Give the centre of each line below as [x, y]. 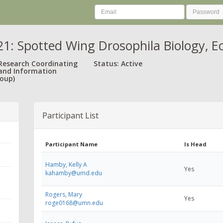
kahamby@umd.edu [74, 173]
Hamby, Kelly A [66, 164]
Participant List [70, 115]
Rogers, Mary [64, 194]
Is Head [195, 144]
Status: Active [118, 63]
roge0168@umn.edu [74, 203]
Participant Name [71, 144]
